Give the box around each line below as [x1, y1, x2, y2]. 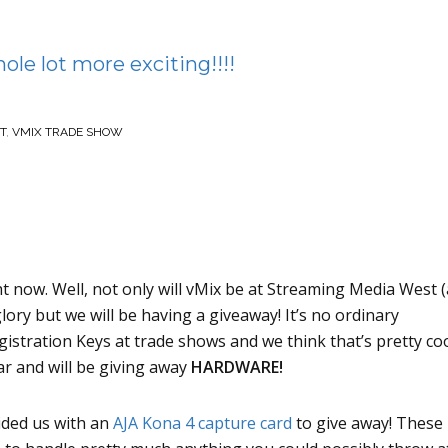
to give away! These [292, 412, 443, 435]
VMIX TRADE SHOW [12, 125, 123, 140]
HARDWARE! [191, 356, 283, 379]
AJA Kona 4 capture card [113, 412, 292, 435]
